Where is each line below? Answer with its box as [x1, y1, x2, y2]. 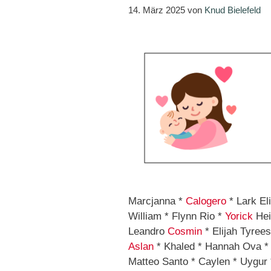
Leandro [128, 226, 168, 238]
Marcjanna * [128, 195, 186, 207]
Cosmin [168, 226, 202, 238]
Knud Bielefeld [204, 4, 261, 15]
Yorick [225, 211, 253, 223]
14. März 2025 [128, 4, 185, 15]
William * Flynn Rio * [128, 211, 225, 223]
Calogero [186, 195, 226, 207]
